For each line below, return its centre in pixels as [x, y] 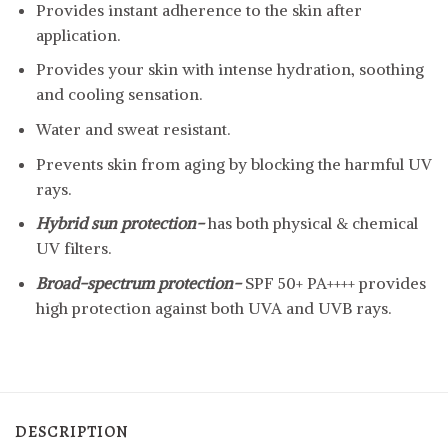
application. [77, 34]
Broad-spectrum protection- [140, 282]
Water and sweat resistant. [132, 129]
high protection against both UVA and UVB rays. [213, 307]
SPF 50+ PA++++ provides [335, 282]
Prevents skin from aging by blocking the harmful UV [233, 163]
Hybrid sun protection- [121, 223]
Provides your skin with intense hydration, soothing [229, 69]
